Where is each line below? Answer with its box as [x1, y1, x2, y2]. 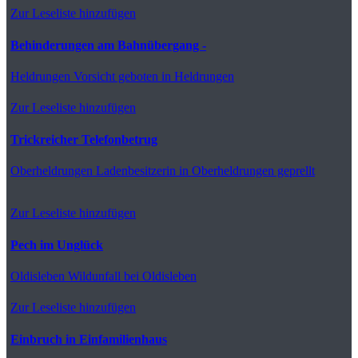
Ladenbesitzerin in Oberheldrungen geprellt [93, 163, 315, 177]
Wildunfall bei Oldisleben [65, 268, 197, 283]
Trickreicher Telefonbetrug [10, 132, 157, 146]
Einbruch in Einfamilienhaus [10, 332, 167, 346]
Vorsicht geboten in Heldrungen [70, 69, 234, 83]
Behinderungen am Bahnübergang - [10, 38, 206, 52]
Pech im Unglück [10, 237, 103, 252]
